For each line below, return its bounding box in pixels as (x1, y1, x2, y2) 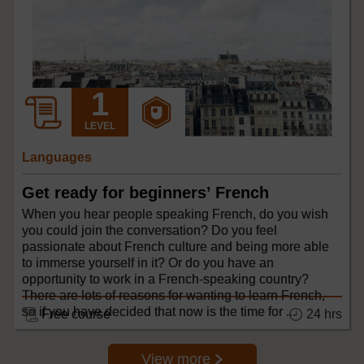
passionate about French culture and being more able (22, 239, 329, 253)
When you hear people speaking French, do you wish (22, 206, 328, 221)
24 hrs (306, 306, 342, 321)
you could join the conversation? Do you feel (22, 223, 277, 237)
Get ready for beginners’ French (22, 183, 269, 201)
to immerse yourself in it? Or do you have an (22, 255, 274, 270)
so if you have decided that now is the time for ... (22, 304, 296, 318)
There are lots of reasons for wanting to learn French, (22, 288, 325, 302)
